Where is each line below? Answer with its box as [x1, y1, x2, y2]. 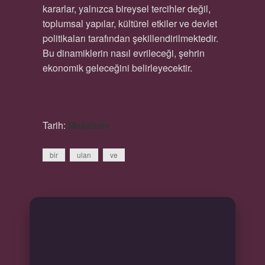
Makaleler [67, 118, 111, 132]
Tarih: [42, 118, 68, 132]
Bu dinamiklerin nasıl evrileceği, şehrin [42, 46, 205, 60]
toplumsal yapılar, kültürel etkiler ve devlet [42, 17, 217, 30]
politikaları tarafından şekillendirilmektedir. [42, 31, 218, 45]
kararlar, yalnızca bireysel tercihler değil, [42, 2, 211, 15]
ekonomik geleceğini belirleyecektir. [42, 61, 192, 75]
